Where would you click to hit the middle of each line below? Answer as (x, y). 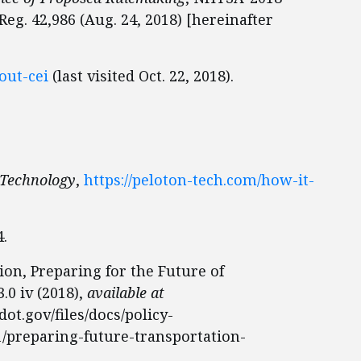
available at (126, 293)
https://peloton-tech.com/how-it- (199, 180)
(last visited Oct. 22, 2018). (141, 76)
